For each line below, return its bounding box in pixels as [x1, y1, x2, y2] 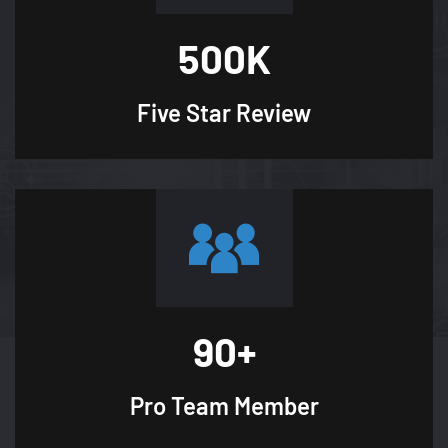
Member [228, 390, 319, 420]
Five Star [137, 97, 236, 127]
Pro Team [129, 390, 229, 420]
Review [236, 97, 311, 127]
